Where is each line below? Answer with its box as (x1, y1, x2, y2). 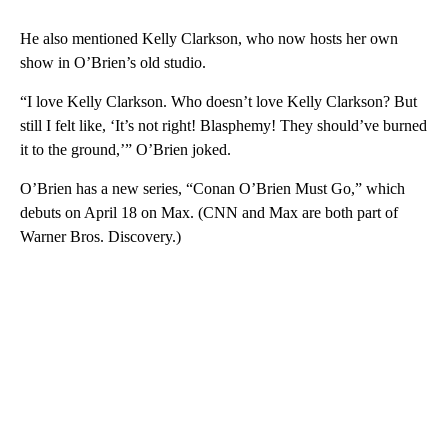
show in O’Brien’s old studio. (20, 54, 206, 72)
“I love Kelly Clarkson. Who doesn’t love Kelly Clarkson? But (20, 93, 417, 111)
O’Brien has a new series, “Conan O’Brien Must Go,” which (20, 180, 405, 198)
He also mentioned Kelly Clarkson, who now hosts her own (20, 30, 398, 48)
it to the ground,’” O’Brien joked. (20, 141, 231, 159)
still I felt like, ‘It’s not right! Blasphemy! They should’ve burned (20, 117, 427, 135)
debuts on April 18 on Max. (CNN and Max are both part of (20, 204, 398, 222)
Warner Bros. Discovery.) (20, 228, 181, 246)
